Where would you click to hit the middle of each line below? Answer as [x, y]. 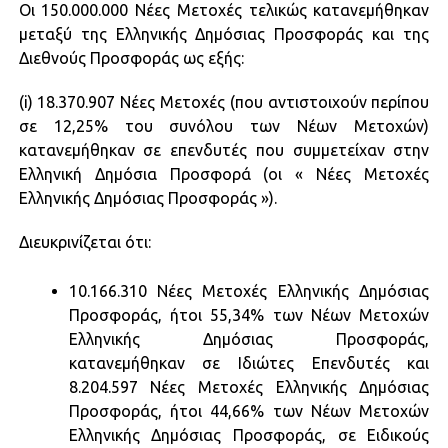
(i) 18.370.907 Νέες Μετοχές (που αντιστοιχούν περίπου [224, 101]
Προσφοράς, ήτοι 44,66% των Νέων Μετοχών [249, 410]
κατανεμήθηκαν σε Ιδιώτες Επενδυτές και [249, 362]
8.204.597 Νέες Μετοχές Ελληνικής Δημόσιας [249, 386]
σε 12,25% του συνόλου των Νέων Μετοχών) [224, 125]
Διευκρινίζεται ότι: [84, 241]
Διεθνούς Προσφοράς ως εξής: [131, 57]
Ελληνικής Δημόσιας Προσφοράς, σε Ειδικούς [249, 434]
